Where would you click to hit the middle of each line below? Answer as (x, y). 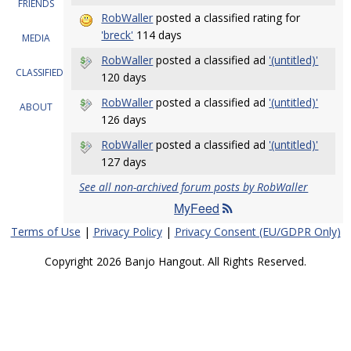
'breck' (118, 35)
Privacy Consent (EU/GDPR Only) (257, 232)
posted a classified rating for (227, 18)
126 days (124, 119)
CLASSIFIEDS (42, 72)
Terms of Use (45, 232)
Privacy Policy (127, 232)
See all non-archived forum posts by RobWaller (194, 187)
